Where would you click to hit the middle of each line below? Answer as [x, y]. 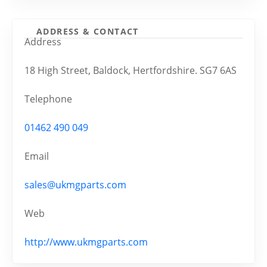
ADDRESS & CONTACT [88, 31]
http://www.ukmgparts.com [86, 242]
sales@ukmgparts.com [75, 185]
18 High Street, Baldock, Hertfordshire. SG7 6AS [131, 71]
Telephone [48, 99]
